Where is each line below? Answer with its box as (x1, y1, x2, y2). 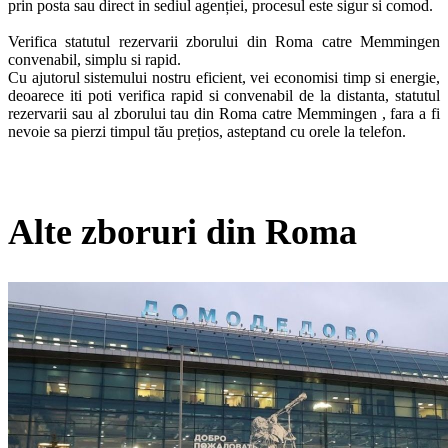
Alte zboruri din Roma (8, 211, 357, 252)
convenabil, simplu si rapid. (8, 50, 181, 68)
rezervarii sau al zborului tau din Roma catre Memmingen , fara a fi (8, 104, 440, 122)
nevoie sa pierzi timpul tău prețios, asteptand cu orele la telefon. (8, 122, 410, 140)
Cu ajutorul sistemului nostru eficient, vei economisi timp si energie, (8, 68, 440, 86)
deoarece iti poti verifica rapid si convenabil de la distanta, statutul (8, 86, 440, 104)
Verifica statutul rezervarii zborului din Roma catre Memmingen (8, 32, 440, 50)
